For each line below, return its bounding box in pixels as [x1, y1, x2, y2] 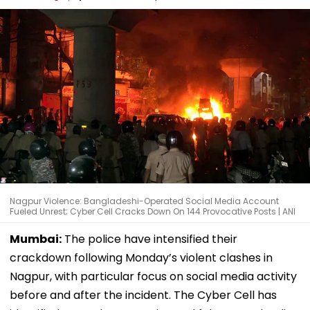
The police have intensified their [62, 230, 237, 247]
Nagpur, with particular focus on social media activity [10, 268, 297, 284]
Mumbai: [10, 230, 62, 247]
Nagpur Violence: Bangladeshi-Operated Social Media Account [10, 194, 279, 207]
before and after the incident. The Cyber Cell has [10, 286, 277, 303]
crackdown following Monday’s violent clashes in [10, 249, 273, 266]
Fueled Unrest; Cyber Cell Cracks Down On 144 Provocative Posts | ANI [10, 205, 295, 217]
